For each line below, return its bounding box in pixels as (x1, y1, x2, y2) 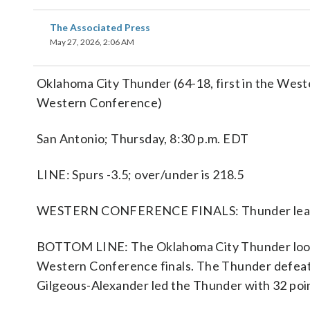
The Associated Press (50, 21, 150, 33)
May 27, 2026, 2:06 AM (50, 37, 134, 47)
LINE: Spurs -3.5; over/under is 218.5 (37, 167, 244, 182)
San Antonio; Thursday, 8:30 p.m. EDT (37, 131, 249, 146)
